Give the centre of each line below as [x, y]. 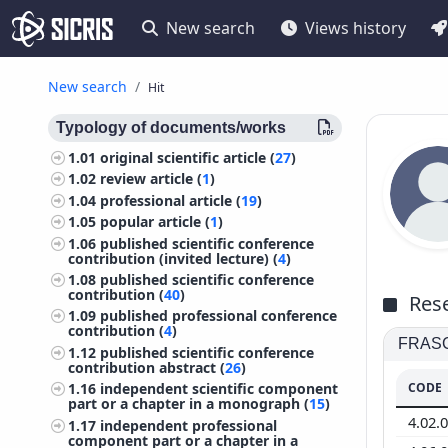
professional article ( [171, 200]
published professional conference [219, 316]
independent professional [189, 425]
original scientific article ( [188, 157]
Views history [355, 28]
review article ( [151, 179]
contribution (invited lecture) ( [173, 258]
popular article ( [155, 222]
